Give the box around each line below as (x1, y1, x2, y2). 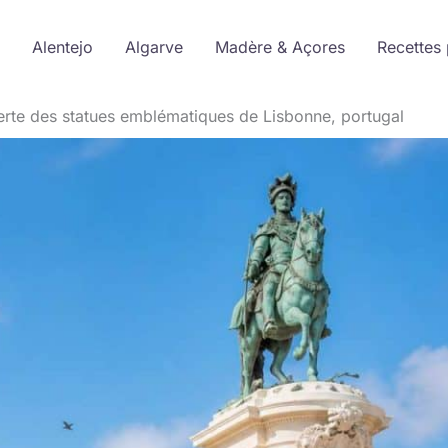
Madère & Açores (214, 37, 345, 57)
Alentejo (31, 37, 93, 57)
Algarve (124, 37, 183, 57)
